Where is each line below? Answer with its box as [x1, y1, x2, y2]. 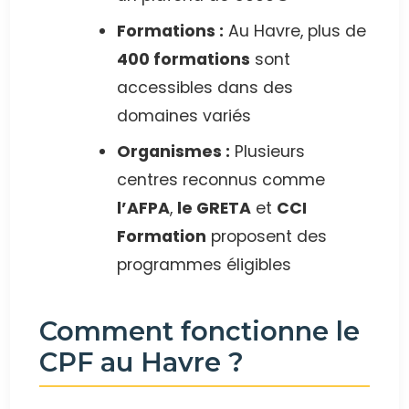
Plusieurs [230, 141, 305, 163]
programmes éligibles [117, 254, 291, 277]
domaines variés [117, 105, 251, 128]
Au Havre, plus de [224, 20, 366, 43]
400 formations [117, 48, 250, 71]
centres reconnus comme [117, 169, 325, 192]
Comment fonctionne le [39, 315, 361, 348]
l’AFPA [117, 197, 170, 220]
